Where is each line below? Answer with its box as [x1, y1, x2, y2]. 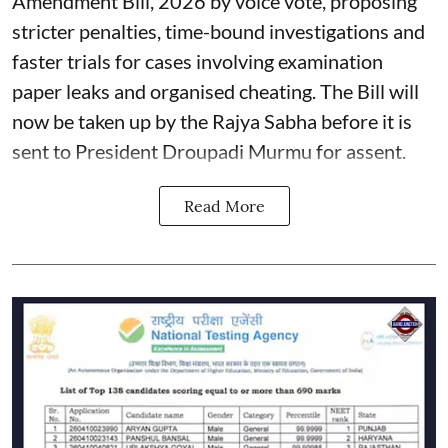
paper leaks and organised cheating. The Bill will [12, 78, 419, 103]
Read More [183, 195, 265, 216]
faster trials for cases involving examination [12, 48, 383, 73]
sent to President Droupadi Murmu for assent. [12, 138, 406, 163]
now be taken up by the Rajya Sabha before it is [12, 108, 412, 133]
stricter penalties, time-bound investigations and [12, 18, 425, 43]
